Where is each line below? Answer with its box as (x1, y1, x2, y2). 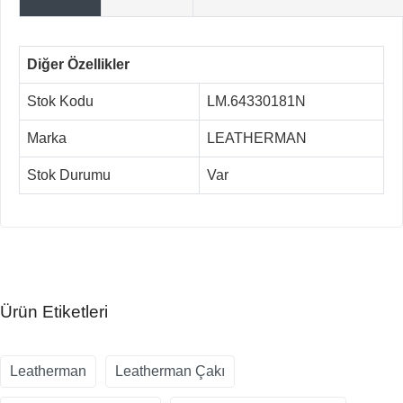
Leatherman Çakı (115, 363, 225, 380)
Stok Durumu (27, 167, 111, 184)
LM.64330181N (207, 94, 306, 110)
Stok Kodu (27, 94, 94, 110)
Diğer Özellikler (27, 57, 130, 73)
